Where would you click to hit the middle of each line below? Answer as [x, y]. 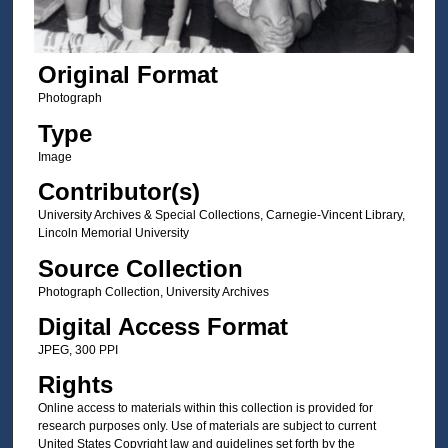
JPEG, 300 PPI [77, 350]
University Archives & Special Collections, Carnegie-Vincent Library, [221, 215]
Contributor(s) [118, 192]
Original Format [127, 75]
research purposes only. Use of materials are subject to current [206, 426]
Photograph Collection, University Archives [153, 291]
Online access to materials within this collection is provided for [205, 408]
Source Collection [140, 268]
